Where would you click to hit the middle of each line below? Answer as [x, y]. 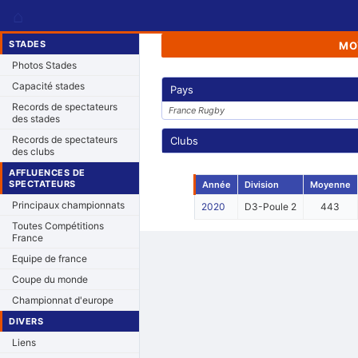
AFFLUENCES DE [47, 173]
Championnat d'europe [63, 300]
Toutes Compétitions [58, 226]
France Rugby [196, 110]
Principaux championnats [68, 205]
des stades [36, 119]
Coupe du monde [50, 279]
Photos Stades [44, 65]
